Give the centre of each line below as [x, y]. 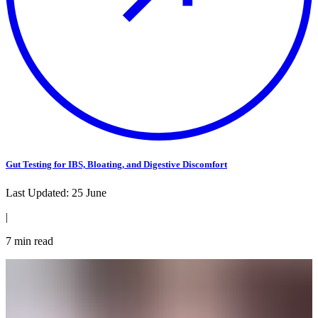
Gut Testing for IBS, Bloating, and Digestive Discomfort [116, 165]
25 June [89, 192]
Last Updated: [39, 192]
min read [32, 241]
